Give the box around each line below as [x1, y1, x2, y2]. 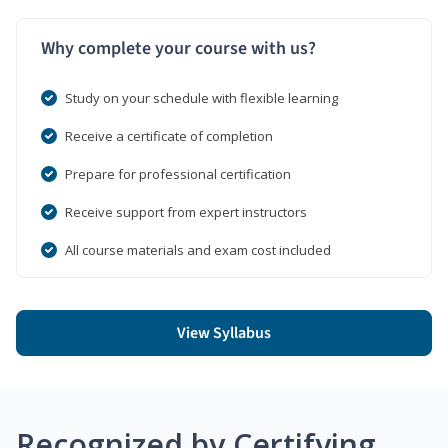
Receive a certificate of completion [65, 126, 273, 145]
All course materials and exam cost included [65, 240, 331, 259]
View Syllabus [177, 321, 271, 344]
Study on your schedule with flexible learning [65, 88, 338, 107]
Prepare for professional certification [65, 164, 291, 183]
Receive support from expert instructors [65, 202, 307, 221]
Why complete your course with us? [41, 35, 316, 61]
